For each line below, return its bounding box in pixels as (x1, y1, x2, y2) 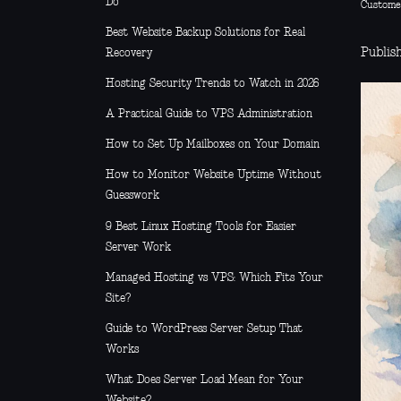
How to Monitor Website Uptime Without (106, 169, 321, 182)
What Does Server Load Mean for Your (106, 374, 303, 387)
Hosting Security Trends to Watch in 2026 (106, 77, 319, 90)
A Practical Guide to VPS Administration (106, 108, 312, 121)
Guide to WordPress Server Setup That (106, 323, 303, 336)
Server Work (106, 241, 171, 253)
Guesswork (106, 190, 159, 202)
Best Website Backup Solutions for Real (106, 26, 305, 38)
